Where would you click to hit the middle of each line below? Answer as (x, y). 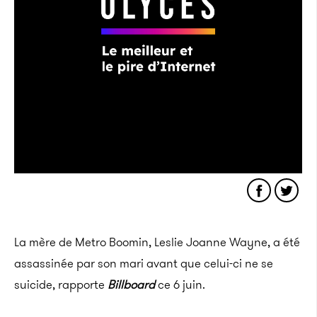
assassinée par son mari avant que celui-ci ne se (144, 263)
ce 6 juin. (180, 284)
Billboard (131, 284)
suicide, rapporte (61, 284)
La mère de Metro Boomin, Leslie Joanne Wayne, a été (157, 242)
